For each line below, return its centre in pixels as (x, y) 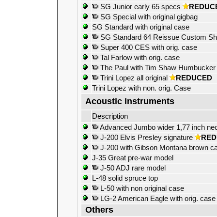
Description (110, 116)
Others (99, 210)
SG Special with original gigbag (148, 17)
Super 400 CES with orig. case (148, 47)
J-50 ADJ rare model (132, 168)
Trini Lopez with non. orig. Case (141, 88)
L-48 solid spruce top (125, 178)
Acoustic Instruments (130, 101)
